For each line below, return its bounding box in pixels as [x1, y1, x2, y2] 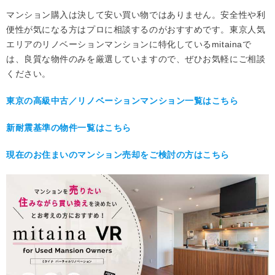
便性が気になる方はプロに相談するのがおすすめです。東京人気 [6, 25, 266, 35]
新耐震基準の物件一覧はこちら [6, 123, 131, 133]
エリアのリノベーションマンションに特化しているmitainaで [6, 39, 252, 50]
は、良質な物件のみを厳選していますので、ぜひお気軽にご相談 [6, 54, 266, 64]
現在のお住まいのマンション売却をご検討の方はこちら [6, 150, 230, 160]
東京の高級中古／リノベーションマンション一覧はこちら [6, 96, 239, 106]
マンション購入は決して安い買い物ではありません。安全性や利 [6, 10, 266, 20]
